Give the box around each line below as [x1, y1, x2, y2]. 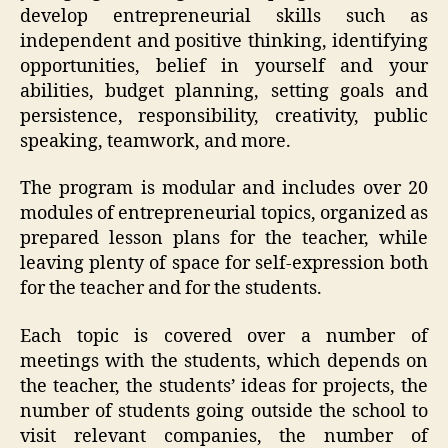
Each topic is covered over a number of [20, 324, 428, 348]
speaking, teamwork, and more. [20, 129, 291, 153]
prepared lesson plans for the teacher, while [20, 227, 428, 251]
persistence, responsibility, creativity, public [20, 104, 428, 128]
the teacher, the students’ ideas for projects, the [20, 374, 428, 398]
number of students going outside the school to [20, 399, 428, 423]
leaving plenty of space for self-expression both [20, 252, 428, 276]
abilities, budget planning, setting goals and [20, 79, 428, 103]
